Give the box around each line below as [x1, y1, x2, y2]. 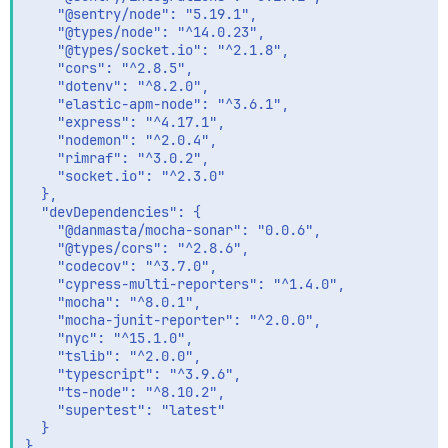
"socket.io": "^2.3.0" [25, 167, 225, 186]
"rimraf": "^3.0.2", [25, 149, 209, 168]
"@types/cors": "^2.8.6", [25, 239, 249, 258]
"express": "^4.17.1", [25, 113, 225, 132]
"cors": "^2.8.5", [25, 59, 193, 78]
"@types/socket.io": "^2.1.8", [25, 41, 289, 60]
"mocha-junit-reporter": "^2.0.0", [25, 311, 321, 330]
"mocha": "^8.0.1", [25, 293, 201, 312]
